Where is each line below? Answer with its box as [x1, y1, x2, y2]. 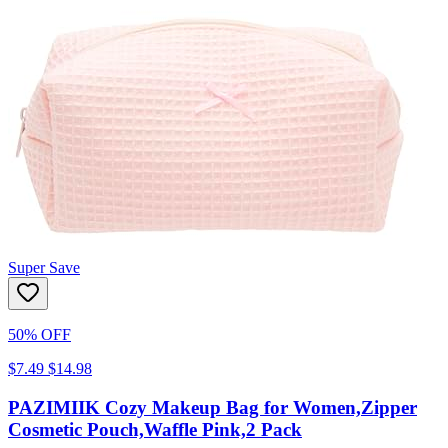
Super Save [8, 259, 80, 277]
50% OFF [8, 326, 71, 344]
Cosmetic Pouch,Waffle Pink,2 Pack [8, 419, 302, 441]
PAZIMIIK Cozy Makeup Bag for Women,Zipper [8, 397, 417, 419]
